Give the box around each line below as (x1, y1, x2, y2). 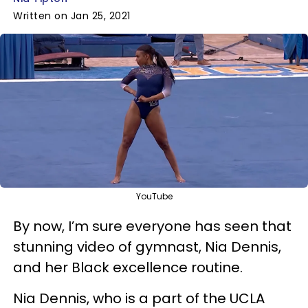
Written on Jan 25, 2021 (13, 9, 131, 23)
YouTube (135, 190, 173, 202)
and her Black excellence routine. (13, 257, 243, 277)
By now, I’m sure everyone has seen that (13, 216, 291, 236)
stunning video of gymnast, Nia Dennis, (13, 236, 281, 256)
